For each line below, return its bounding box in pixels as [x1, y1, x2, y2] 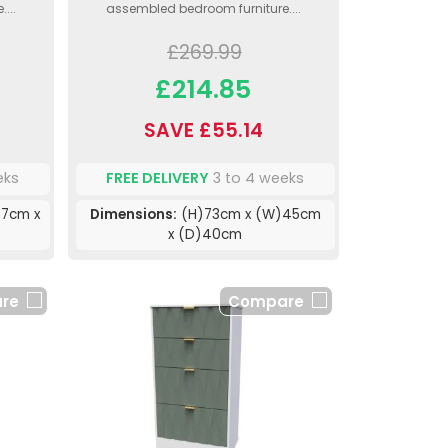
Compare [227, 290, 304, 312]
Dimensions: [89, 204, 177, 224]
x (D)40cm [168, 224, 243, 244]
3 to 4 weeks [209, 168, 305, 189]
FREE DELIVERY [106, 168, 210, 189]
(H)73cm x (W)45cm [176, 204, 321, 224]
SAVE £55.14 [143, 116, 263, 144]
